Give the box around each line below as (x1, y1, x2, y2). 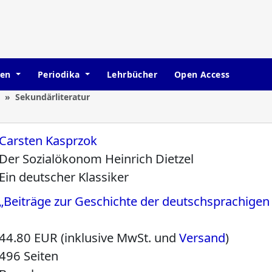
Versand (179, 229, 226, 246)
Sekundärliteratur (15, 91, 90, 103)
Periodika (37, 69, 83, 80)
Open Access (174, 69, 230, 80)
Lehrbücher (106, 69, 157, 80)
